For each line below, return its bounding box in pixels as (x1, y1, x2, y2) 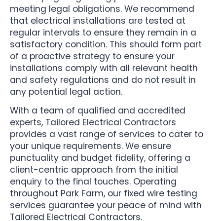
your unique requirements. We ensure (10, 140, 171, 152)
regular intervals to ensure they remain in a (10, 26, 196, 38)
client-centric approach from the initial (10, 164, 178, 176)
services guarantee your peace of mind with (10, 199, 202, 212)
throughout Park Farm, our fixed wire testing (10, 187, 197, 200)
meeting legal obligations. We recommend (10, 2, 194, 15)
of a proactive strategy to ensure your (10, 50, 175, 62)
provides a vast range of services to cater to (10, 128, 203, 141)
